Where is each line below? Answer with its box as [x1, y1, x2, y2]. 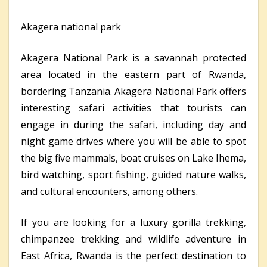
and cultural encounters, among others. [21, 185, 198, 198]
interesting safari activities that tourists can [21, 101, 246, 115]
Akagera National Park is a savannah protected [21, 51, 246, 65]
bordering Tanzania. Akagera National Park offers [21, 85, 246, 98]
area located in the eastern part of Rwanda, [21, 68, 246, 82]
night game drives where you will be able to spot [21, 135, 246, 148]
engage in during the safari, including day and [21, 118, 246, 132]
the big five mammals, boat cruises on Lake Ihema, [21, 151, 246, 165]
